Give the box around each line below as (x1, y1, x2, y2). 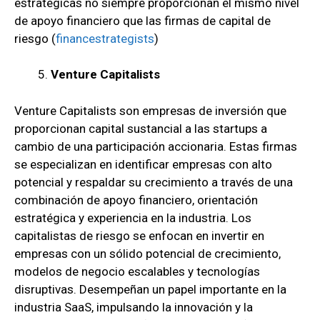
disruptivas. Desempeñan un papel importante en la (14, 281, 286, 296)
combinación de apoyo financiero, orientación (14, 192, 258, 207)
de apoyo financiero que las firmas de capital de (14, 13, 271, 28)
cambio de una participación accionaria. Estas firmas (14, 139, 297, 154)
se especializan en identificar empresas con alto (14, 156, 272, 171)
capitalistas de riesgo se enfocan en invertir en (14, 228, 264, 243)
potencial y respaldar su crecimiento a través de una (14, 174, 293, 189)
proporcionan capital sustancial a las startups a (14, 121, 267, 136)
